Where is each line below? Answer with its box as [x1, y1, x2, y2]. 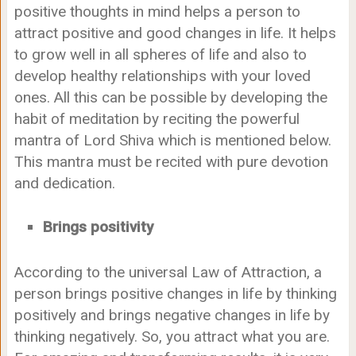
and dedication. [14, 173, 115, 192]
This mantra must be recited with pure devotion [14, 152, 328, 171]
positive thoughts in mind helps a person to [14, 2, 300, 21]
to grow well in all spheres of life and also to [14, 44, 307, 64]
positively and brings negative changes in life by [14, 306, 330, 325]
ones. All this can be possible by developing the [14, 87, 327, 106]
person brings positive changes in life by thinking [14, 284, 337, 304]
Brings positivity [42, 218, 153, 237]
